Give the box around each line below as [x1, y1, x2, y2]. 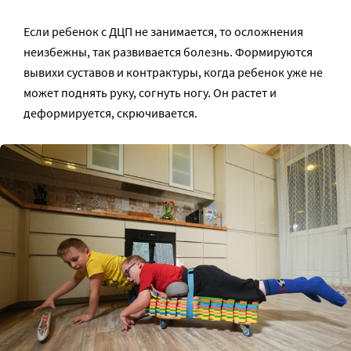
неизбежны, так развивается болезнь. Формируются [24, 43, 313, 60]
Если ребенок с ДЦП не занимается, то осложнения [24, 23, 303, 39]
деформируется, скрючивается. [24, 104, 197, 121]
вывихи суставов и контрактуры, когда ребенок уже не [24, 63, 323, 80]
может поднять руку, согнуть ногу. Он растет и [24, 84, 277, 100]
